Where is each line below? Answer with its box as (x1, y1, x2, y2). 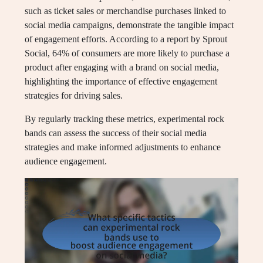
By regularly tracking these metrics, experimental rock (25, 114, 224, 124)
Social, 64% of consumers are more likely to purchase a (25, 48, 230, 59)
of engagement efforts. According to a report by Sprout (25, 34, 227, 45)
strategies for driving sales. (25, 90, 123, 101)
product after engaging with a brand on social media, (25, 62, 219, 73)
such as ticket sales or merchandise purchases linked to (25, 6, 226, 16)
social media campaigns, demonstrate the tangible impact (25, 20, 234, 31)
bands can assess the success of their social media (25, 128, 207, 139)
